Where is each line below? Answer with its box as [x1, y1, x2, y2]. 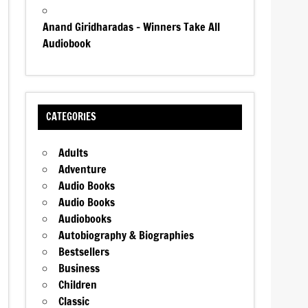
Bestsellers [58, 244, 110, 260]
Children [58, 277, 98, 293]
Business [58, 261, 100, 276]
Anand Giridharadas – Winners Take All [43, 19, 221, 34]
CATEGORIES [45, 109, 96, 124]
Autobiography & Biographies [58, 228, 195, 243]
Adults [58, 145, 89, 161]
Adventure [58, 162, 107, 177]
